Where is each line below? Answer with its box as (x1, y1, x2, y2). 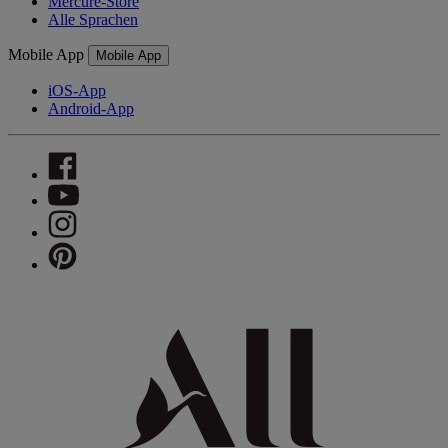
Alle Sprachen (48, 11, 138, 29)
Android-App (48, 100, 134, 118)
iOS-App (48, 82, 106, 100)
